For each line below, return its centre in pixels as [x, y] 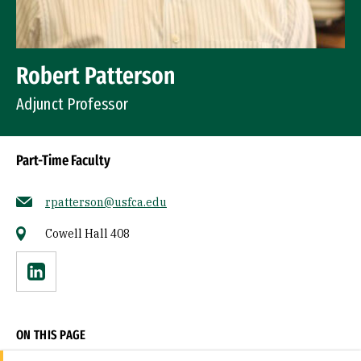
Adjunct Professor [73, 104]
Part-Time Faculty [63, 160]
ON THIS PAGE [51, 335]
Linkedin [62, 282]
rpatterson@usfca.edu [106, 202]
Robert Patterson [95, 76]
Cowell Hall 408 [87, 234]
